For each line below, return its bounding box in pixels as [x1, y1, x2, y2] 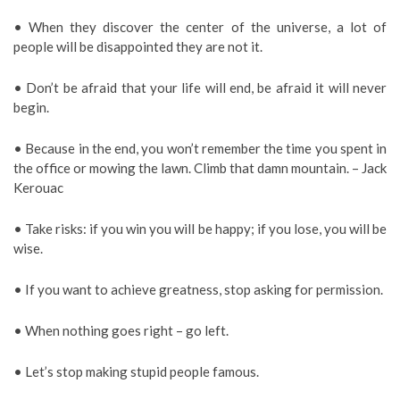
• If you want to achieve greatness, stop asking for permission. [13, 280, 383, 297]
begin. [13, 98, 49, 115]
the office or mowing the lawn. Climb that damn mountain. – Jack [13, 159, 387, 176]
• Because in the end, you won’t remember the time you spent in [13, 139, 387, 156]
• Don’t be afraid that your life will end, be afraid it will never [13, 79, 387, 96]
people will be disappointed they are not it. [13, 37, 262, 54]
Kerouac [13, 179, 63, 196]
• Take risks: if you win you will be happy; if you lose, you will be [13, 220, 387, 237]
